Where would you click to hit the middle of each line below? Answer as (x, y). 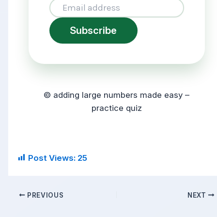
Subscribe (93, 30)
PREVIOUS (45, 195)
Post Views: (52, 158)
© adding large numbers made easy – (117, 95)
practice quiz (116, 108)
